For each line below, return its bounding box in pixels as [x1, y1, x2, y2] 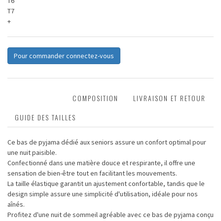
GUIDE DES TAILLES [15, 112, 76, 123]
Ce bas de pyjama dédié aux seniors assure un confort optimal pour [7, 138, 206, 147]
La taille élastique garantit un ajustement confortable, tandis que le [7, 179, 205, 188]
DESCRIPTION [15, 93, 58, 104]
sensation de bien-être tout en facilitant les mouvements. [7, 169, 177, 178]
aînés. [7, 200, 25, 209]
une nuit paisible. [7, 148, 57, 157]
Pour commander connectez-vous [14, 51, 114, 61]
